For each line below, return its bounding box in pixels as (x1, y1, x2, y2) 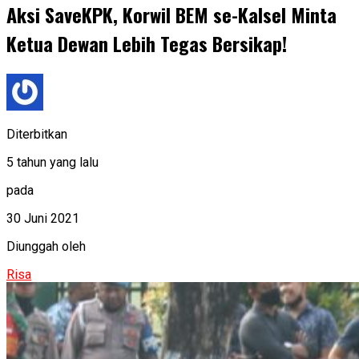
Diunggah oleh (6, 239, 86, 255)
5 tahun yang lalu (6, 155, 99, 171)
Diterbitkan (6, 127, 67, 143)
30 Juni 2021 (6, 211, 79, 227)
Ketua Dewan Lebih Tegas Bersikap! (6, 29, 287, 58)
